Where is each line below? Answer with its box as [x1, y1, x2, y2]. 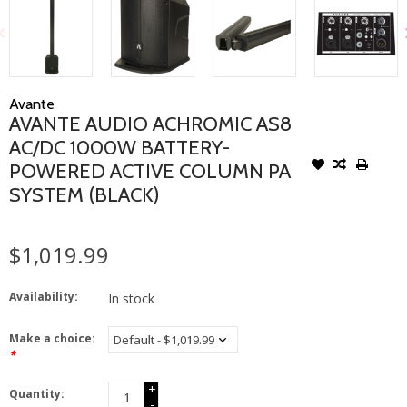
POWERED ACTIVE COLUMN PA [9, 158, 291, 184]
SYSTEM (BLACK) [9, 182, 160, 207]
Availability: [9, 288, 78, 304]
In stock [108, 289, 154, 307]
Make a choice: [9, 330, 95, 346]
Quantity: [9, 385, 65, 402]
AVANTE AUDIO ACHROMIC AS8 [9, 111, 292, 136]
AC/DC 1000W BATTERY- [9, 134, 230, 160]
